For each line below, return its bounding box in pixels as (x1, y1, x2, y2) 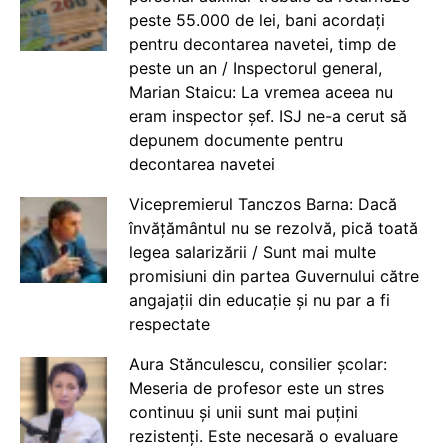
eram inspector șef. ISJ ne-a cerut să (128, 105, 407, 126)
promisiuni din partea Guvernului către (128, 265, 419, 286)
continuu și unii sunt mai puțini (128, 401, 358, 422)
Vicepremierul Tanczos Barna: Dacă (128, 193, 397, 214)
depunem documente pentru (128, 129, 343, 150)
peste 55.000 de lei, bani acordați (128, 9, 385, 30)
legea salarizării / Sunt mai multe (128, 241, 376, 262)
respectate (128, 313, 210, 334)
